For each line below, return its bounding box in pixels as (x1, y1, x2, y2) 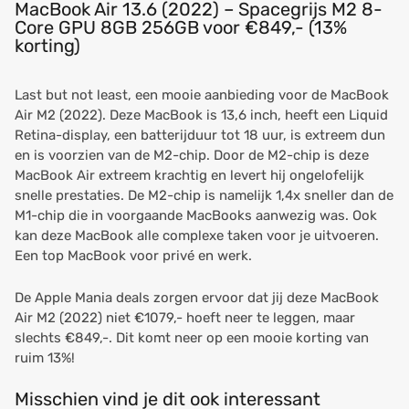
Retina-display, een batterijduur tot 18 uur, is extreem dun (15, 127, 385, 143)
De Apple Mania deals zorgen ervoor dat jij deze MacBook (15, 289, 379, 306)
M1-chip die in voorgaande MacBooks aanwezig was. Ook (15, 207, 377, 224)
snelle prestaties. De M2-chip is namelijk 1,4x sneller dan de (15, 187, 393, 204)
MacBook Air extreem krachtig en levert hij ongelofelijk (15, 167, 364, 184)
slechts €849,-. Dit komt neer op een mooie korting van (15, 330, 369, 346)
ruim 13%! (15, 350, 75, 366)
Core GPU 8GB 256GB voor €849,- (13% (15, 16, 347, 38)
